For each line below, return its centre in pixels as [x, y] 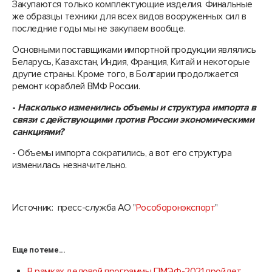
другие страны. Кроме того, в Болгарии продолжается [126, 74]
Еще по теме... [39, 250]
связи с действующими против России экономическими [133, 120]
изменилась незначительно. [70, 165]
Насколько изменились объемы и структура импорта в [137, 107]
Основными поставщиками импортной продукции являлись [134, 50]
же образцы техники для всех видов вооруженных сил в [129, 16]
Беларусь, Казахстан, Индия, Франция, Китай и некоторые [131, 62]
